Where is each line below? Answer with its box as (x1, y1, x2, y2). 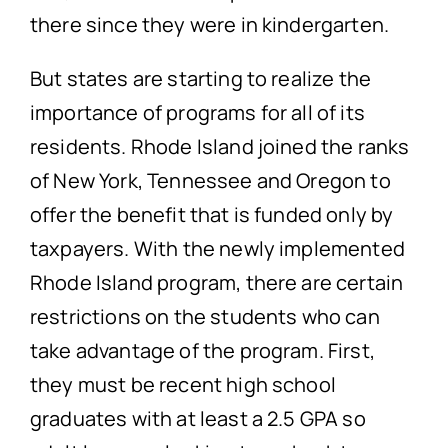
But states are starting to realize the (29, 65, 372, 93)
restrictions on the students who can (29, 303, 380, 331)
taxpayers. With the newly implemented (29, 235, 405, 263)
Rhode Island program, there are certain (29, 269, 404, 297)
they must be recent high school (29, 371, 336, 399)
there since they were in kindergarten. (29, 11, 390, 39)
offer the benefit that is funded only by (29, 201, 394, 229)
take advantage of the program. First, (29, 337, 375, 365)
